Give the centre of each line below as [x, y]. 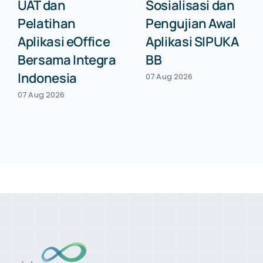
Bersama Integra [67, 60]
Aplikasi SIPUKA [192, 41]
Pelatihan [46, 23]
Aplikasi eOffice [64, 41]
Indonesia [47, 78]
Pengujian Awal [191, 23]
